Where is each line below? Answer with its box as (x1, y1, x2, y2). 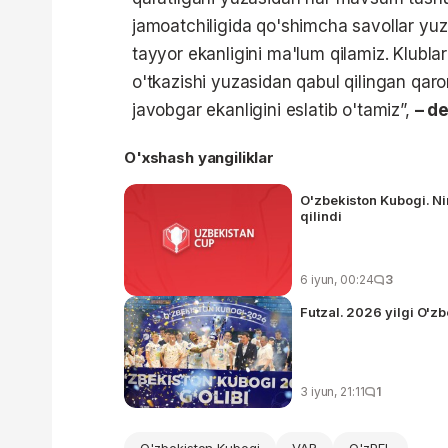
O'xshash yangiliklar (124, 148, 274, 167)
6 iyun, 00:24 (300, 272, 374, 287)
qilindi (300, 208, 342, 224)
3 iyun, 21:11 (300, 384, 365, 399)
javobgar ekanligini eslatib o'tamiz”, (132, 100, 415, 120)
